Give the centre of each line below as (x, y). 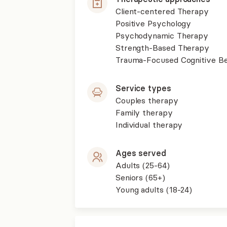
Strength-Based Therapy (162, 48)
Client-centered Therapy (162, 11)
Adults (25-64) (142, 165)
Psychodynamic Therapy (162, 35)
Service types (143, 88)
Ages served (141, 153)
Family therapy (144, 112)
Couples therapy (147, 100)
